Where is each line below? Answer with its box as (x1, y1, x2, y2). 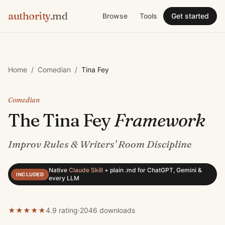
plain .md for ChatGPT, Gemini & (108, 166, 202, 174)
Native (49, 166, 69, 174)
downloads (97, 206, 135, 214)
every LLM (49, 174, 79, 182)
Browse (102, 12, 128, 20)
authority (8, 10, 50, 22)
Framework (114, 109, 205, 131)
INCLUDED (16, 171, 44, 177)
